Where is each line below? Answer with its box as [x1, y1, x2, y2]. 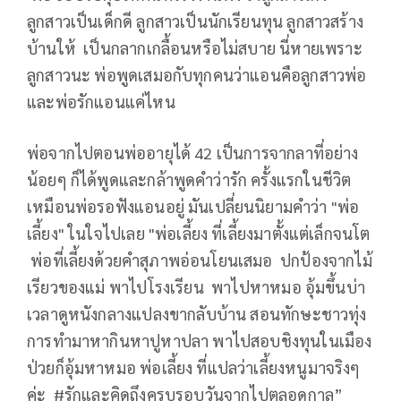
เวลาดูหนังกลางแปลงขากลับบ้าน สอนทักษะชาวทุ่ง [27, 303, 367, 325]
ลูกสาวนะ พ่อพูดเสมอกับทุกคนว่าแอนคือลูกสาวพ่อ [27, 64, 367, 86]
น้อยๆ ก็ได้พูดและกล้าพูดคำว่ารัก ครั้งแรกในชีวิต [27, 169, 352, 191]
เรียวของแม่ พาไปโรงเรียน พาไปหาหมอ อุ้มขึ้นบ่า [27, 277, 366, 298]
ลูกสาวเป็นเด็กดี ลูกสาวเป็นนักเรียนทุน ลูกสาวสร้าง [27, 11, 364, 32]
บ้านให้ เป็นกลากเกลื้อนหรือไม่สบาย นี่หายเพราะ [27, 38, 363, 59]
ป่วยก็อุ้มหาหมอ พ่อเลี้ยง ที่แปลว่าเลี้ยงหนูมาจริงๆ [27, 357, 361, 379]
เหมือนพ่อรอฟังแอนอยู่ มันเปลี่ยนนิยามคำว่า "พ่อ [27, 196, 360, 218]
